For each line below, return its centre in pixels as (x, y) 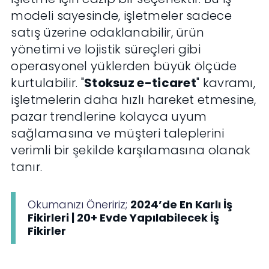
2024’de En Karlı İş (182, 205)
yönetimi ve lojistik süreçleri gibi (106, 50)
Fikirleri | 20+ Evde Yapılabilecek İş (124, 218)
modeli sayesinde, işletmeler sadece (121, 16)
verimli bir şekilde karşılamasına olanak (131, 150)
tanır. (27, 167)
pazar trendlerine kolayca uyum (109, 117)
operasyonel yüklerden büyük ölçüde (124, 66)
